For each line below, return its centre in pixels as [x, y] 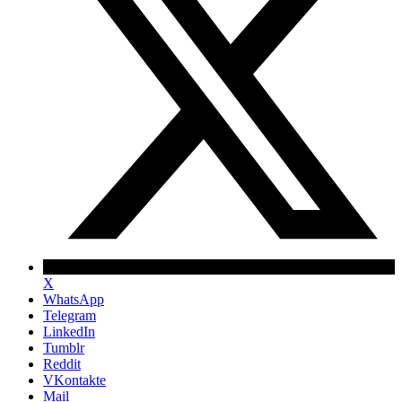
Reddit [62, 363]
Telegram [70, 315]
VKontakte [74, 380]
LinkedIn [69, 331]
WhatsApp [74, 299]
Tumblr [64, 347]
